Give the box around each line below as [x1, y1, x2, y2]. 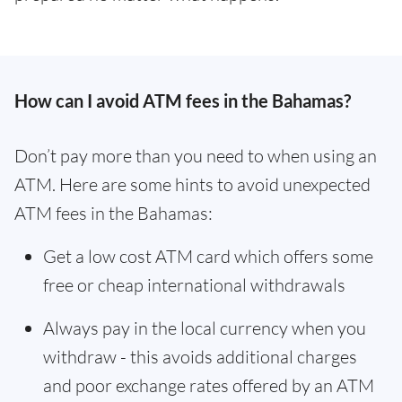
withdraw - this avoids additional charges [43, 345, 357, 368]
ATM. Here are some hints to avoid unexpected [14, 173, 371, 196]
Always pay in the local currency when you [43, 317, 366, 339]
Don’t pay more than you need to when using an [14, 144, 377, 167]
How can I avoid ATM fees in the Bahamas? [14, 90, 351, 111]
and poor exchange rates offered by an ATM [43, 374, 374, 397]
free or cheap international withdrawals [43, 274, 345, 296]
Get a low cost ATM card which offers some [43, 245, 373, 267]
